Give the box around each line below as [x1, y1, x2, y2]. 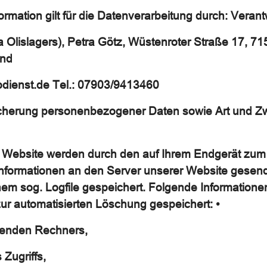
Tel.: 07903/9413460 [52, 76, 159, 92]
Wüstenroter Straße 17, [128, 33, 250, 49]
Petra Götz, [67, 33, 128, 49]
